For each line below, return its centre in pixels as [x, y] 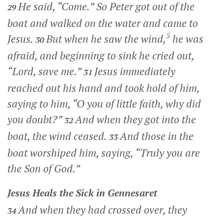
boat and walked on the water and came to [103, 23]
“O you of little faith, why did [137, 103]
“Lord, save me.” [45, 71]
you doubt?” [35, 119]
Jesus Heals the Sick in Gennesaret [82, 192]
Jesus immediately [135, 71]
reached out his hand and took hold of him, [103, 88]
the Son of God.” [44, 168]
